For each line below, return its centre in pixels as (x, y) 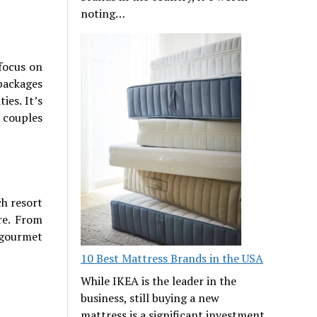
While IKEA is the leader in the (159, 281)
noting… (103, 13)
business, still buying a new (150, 298)
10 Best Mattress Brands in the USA (172, 258)
